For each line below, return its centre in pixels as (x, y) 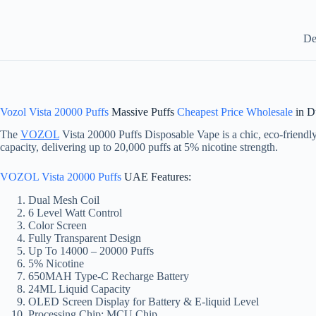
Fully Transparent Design (85, 238)
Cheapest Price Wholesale (235, 111)
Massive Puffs (143, 111)
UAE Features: (156, 177)
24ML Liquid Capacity (79, 289)
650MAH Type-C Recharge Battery (109, 276)
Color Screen (57, 226)
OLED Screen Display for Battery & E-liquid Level (144, 302)
